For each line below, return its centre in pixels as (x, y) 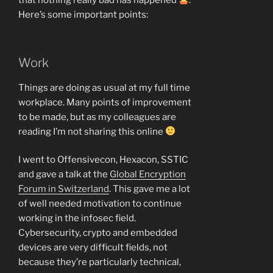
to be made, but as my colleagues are (97, 117)
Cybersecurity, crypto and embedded (98, 233)
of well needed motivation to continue (100, 204)
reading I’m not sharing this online (92, 131)
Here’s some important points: (83, 15)
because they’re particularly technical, (100, 262)
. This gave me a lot (150, 189)
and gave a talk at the (64, 175)
